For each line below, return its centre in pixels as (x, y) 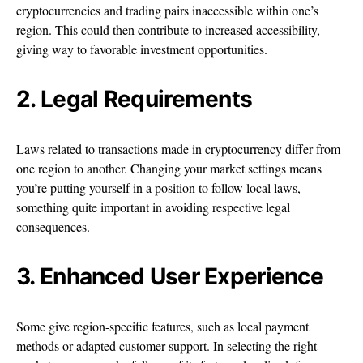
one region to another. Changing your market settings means (169, 169)
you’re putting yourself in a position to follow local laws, (158, 188)
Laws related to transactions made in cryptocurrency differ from (178, 149)
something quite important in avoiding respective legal (153, 207)
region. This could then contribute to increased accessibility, (168, 30)
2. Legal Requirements (135, 99)
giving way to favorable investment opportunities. (142, 49)
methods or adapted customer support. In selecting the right (167, 346)
